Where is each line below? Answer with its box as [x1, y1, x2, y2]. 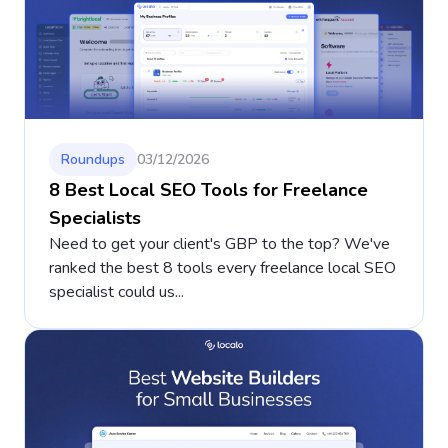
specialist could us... [49, 281, 184, 304]
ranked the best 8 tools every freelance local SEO [49, 257, 396, 280]
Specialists [49, 206, 141, 231]
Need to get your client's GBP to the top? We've [49, 233, 390, 256]
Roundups [61, 150, 125, 170]
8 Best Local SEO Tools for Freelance [49, 178, 368, 203]
